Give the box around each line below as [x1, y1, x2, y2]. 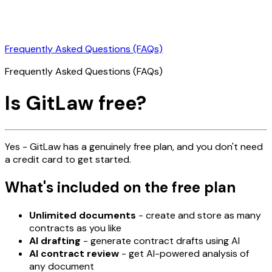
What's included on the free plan [5, 177, 236, 197]
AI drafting [29, 234, 81, 247]
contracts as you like [29, 221, 121, 234]
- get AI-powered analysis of [119, 246, 249, 260]
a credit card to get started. [5, 152, 131, 166]
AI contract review [29, 246, 119, 260]
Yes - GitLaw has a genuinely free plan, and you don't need [5, 140, 263, 153]
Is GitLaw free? [5, 90, 146, 117]
